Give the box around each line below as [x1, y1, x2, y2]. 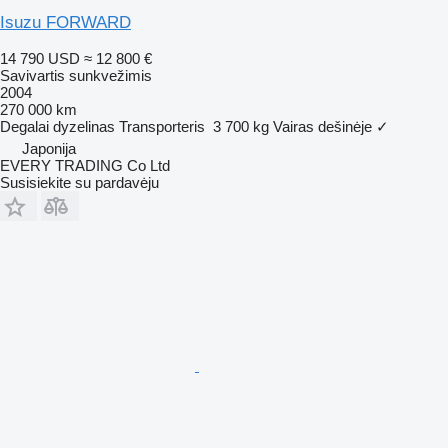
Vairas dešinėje [273, 117, 372, 135]
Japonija [22, 139, 76, 157]
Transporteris [119, 117, 205, 135]
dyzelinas [53, 117, 115, 135]
